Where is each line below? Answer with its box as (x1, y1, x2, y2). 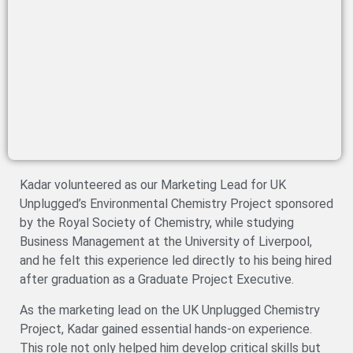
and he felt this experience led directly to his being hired (20, 253, 332, 269)
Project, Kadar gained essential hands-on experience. (20, 321, 312, 336)
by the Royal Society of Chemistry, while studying (20, 215, 294, 231)
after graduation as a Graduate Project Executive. (20, 272, 294, 288)
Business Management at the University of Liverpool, (20, 234, 312, 250)
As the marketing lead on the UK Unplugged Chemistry (20, 302, 320, 318)
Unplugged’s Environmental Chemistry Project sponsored (20, 196, 333, 212)
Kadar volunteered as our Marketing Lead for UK (20, 177, 286, 193)
